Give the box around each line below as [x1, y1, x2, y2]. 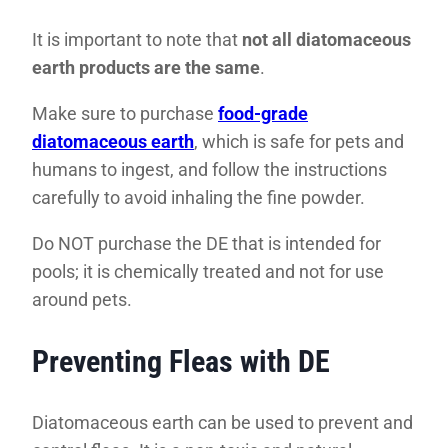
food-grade [218, 103, 308, 125]
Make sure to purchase [32, 103, 218, 125]
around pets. [32, 289, 132, 311]
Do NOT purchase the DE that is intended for [32, 233, 381, 255]
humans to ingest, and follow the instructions [32, 159, 387, 181]
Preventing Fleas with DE [32, 344, 330, 380]
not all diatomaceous [242, 29, 411, 51]
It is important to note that [32, 29, 242, 51]
